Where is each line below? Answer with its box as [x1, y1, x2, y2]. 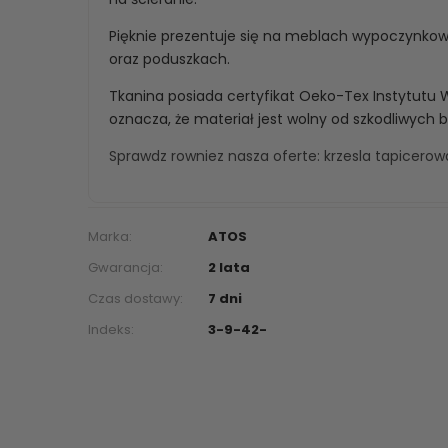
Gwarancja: [88, 257, 163, 277]
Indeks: [88, 319, 134, 339]
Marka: [88, 226, 132, 246]
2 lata [208, 257, 250, 277]
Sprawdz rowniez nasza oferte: [109, 145, 324, 166]
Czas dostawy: [88, 288, 183, 308]
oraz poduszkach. [109, 48, 230, 69]
